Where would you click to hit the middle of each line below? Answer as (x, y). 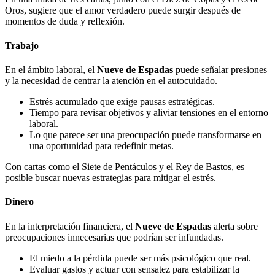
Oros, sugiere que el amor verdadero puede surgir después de (123, 10)
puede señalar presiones (220, 70)
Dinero (19, 202)
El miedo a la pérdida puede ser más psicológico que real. (140, 258)
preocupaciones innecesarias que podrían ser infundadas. (114, 237)
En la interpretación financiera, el (70, 226)
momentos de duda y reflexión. (65, 21)
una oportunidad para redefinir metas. (102, 146)
